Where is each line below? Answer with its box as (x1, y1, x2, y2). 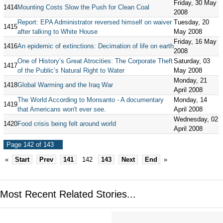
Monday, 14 (173, 96, 207, 104)
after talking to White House (17, 28, 98, 35)
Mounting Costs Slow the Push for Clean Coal (17, 3, 149, 11)
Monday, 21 (173, 77, 207, 84)
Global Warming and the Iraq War (17, 81, 113, 89)
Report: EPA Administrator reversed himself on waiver (17, 18, 172, 26)
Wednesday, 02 (173, 115, 218, 123)
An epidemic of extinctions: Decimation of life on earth (17, 42, 174, 50)
